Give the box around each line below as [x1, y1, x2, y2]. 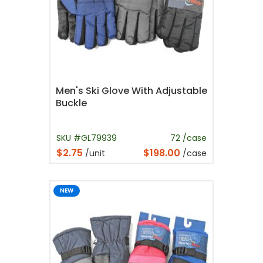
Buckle [56, 96, 87, 110]
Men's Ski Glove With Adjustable [56, 84, 207, 98]
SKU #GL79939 [56, 131, 117, 144]
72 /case [170, 131, 207, 144]
